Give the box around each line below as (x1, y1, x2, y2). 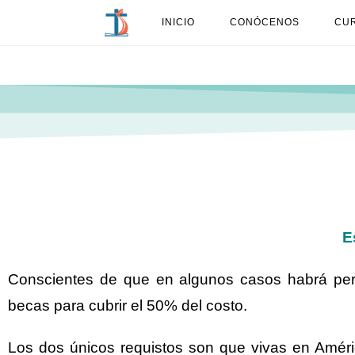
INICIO (162, 17, 195, 28)
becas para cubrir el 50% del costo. (8, 297, 247, 314)
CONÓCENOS (230, 17, 300, 28)
